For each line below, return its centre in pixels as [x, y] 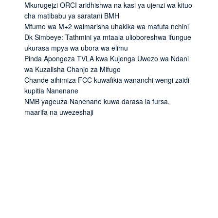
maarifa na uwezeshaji [59, 112]
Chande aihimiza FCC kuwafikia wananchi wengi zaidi [107, 80]
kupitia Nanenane [51, 90]
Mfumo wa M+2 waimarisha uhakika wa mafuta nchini [107, 26]
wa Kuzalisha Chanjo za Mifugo [73, 69]
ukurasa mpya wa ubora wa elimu [76, 47]
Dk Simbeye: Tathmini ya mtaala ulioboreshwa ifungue [108, 37]
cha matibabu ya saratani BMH [72, 15]
